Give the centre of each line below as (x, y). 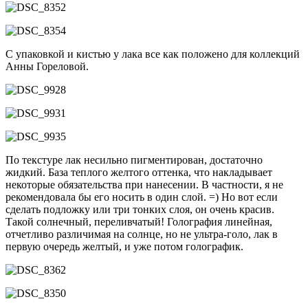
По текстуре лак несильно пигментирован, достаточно (134, 159)
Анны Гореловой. (47, 66)
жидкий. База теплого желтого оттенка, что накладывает (139, 172)
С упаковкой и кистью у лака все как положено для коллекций (153, 54)
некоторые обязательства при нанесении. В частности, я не (144, 184)
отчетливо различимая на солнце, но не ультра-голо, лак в (142, 234)
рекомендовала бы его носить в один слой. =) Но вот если (142, 197)
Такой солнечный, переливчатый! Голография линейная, (139, 221)
